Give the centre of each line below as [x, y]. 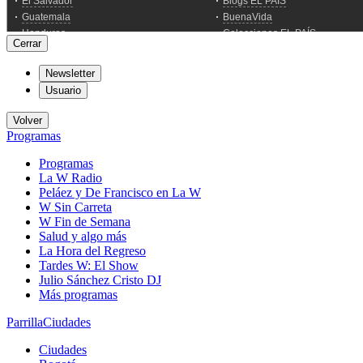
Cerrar [27, 43]
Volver [28, 120]
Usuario [63, 90]
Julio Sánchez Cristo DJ [100, 280]
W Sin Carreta [75, 207]
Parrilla [25, 322]
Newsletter [70, 73]
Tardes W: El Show [89, 265]
